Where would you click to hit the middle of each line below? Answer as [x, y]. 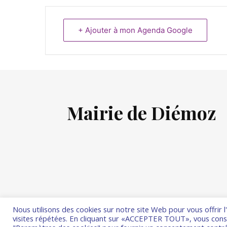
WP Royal [134, 221]
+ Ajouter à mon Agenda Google [135, 30]
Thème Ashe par [93, 221]
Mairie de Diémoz [142, 113]
